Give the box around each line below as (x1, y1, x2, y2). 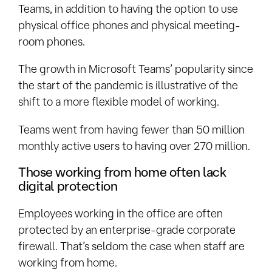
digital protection (18, 178, 118, 194)
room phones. (18, 35, 85, 48)
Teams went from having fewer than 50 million (18, 123, 245, 135)
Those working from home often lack (18, 165, 226, 180)
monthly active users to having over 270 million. (18, 139, 250, 152)
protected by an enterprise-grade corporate (18, 223, 236, 236)
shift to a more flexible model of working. (18, 95, 219, 108)
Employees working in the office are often (18, 207, 223, 220)
